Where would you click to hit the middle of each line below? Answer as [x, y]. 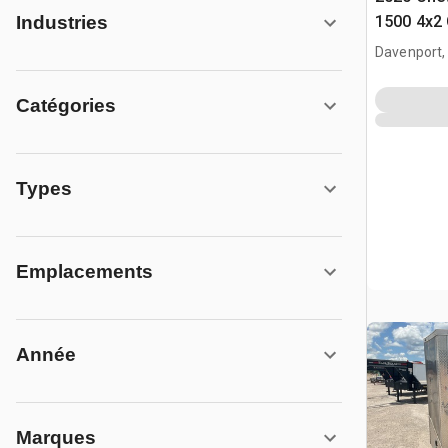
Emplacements [84, 271]
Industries [62, 22]
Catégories [66, 105]
